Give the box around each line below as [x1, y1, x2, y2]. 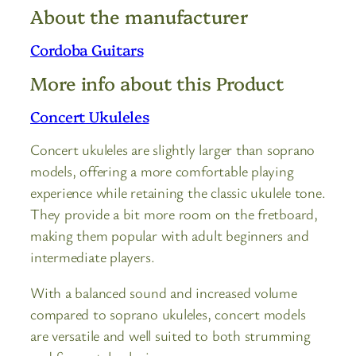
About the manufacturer [30, 2, 248, 29]
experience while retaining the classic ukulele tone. [30, 182, 326, 202]
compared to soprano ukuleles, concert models [30, 304, 306, 324]
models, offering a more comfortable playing [30, 161, 294, 180]
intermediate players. [30, 246, 155, 266]
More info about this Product [30, 70, 285, 96]
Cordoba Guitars [30, 38, 144, 60]
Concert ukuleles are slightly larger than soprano [30, 139, 315, 159]
